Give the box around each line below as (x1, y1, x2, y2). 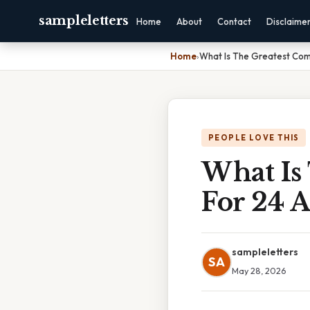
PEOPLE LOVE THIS (208, 133, 300, 143)
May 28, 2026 (232, 265, 286, 276)
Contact (217, 16, 252, 27)
